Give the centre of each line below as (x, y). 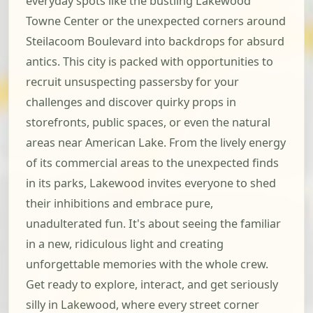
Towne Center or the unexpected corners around (156, 21)
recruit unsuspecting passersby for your (132, 82)
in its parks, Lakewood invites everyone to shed (151, 183)
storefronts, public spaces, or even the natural (148, 123)
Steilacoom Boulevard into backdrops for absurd (155, 42)
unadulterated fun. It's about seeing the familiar (153, 224)
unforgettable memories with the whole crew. (147, 264)
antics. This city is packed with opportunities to (150, 62)
